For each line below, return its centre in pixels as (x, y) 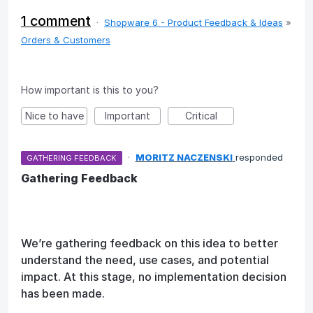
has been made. (63, 294)
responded (259, 158)
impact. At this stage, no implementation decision (154, 277)
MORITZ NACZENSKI (184, 158)
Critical (201, 116)
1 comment (56, 21)
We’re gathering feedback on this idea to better (150, 243)
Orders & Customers (66, 40)
